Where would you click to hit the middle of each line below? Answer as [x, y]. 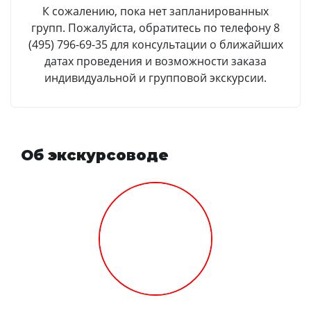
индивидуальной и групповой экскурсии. [155, 77]
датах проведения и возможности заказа [155, 61]
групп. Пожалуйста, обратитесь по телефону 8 [155, 27]
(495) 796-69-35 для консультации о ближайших [155, 44]
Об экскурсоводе [95, 155]
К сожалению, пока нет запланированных [155, 11]
